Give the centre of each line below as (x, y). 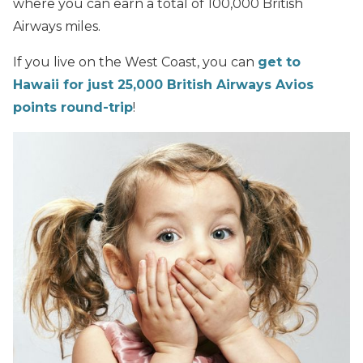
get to (279, 62)
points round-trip (73, 107)
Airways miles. (57, 26)
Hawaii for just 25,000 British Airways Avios (163, 84)
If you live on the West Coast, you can (135, 62)
